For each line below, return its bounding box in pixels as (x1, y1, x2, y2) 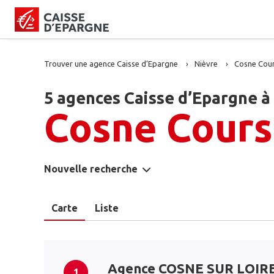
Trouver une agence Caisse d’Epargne (44, 59, 178, 68)
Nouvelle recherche (44, 163, 138, 174)
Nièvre (194, 59, 218, 68)
